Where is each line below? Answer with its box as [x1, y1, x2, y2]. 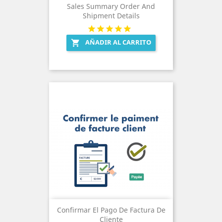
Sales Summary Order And [67, 1, 155, 11]
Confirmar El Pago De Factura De [56, 205, 166, 215]
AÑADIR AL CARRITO [85, 37, 151, 47]
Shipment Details [82, 10, 140, 20]
